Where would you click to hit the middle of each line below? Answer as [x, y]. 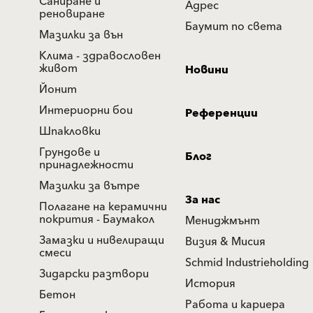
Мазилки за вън [81, 35]
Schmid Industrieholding [247, 262]
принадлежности [86, 165]
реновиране [72, 14]
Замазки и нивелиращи [102, 240]
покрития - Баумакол [97, 219]
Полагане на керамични [103, 206]
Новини [207, 70]
